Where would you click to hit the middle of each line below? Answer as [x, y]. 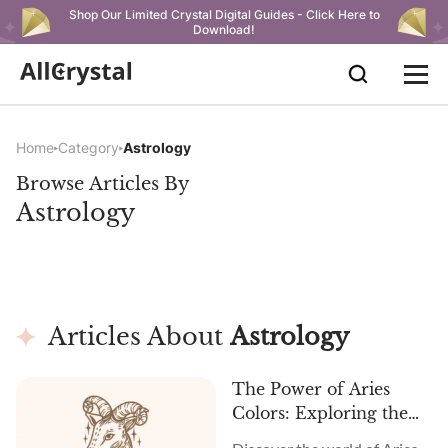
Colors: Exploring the [320, 413]
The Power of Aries [311, 389]
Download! [224, 29]
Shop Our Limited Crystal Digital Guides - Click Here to [224, 14]
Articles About [139, 336]
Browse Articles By [103, 184]
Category [88, 147]
